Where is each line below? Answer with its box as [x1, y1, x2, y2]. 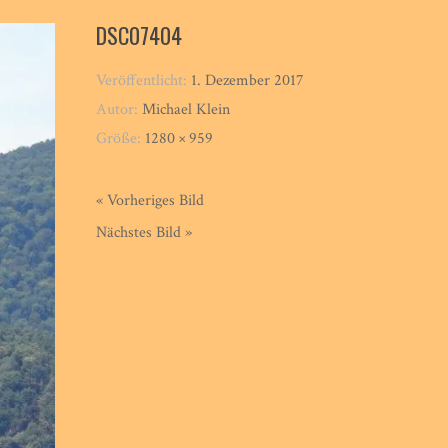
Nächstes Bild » [96, 221, 193, 243]
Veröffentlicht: [96, 69, 192, 91]
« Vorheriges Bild [96, 189, 205, 211]
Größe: [96, 127, 146, 149]
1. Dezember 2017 [191, 69, 305, 91]
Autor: [96, 98, 143, 120]
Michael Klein [142, 98, 231, 120]
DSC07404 [96, 18, 183, 51]
